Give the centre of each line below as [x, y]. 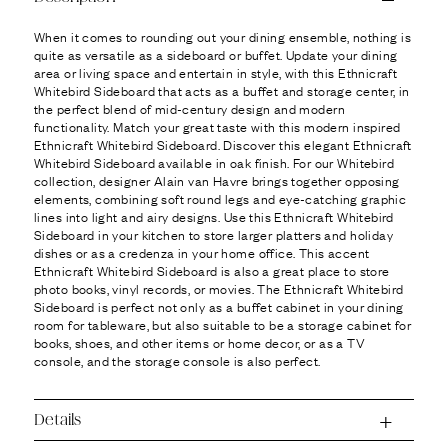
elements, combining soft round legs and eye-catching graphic [220, 198]
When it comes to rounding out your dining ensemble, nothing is [223, 36]
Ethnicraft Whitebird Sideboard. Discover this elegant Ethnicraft [223, 144]
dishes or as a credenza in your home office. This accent [202, 252]
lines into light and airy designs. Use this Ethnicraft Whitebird [214, 216]
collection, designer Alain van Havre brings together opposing [217, 180]
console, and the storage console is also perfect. [177, 360]
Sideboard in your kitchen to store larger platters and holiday [214, 234]
